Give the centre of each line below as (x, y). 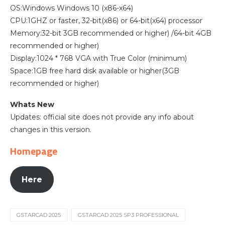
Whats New (32, 104)
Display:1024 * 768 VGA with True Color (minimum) (98, 58)
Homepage (34, 151)
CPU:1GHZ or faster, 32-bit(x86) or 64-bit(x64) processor (106, 21)
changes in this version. (51, 130)
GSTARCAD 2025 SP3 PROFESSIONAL (128, 215)
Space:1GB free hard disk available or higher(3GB (95, 71)
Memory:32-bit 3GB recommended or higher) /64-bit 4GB (111, 33)
